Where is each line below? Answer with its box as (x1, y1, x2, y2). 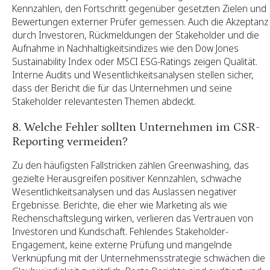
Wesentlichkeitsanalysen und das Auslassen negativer (12, 184, 237, 198)
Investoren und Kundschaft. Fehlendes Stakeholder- (12, 224, 228, 238)
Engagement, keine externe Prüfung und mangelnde (12, 237, 232, 251)
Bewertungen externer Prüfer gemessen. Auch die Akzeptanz (12, 14, 268, 28)
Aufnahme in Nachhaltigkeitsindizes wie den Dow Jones (12, 41, 239, 55)
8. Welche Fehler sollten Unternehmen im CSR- (12, 120, 260, 134)
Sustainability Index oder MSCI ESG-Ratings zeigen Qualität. (12, 54, 257, 68)
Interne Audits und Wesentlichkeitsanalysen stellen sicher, (12, 67, 254, 81)
